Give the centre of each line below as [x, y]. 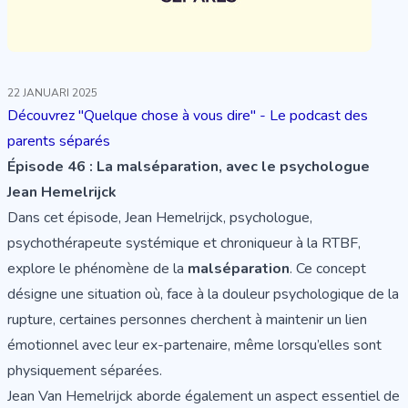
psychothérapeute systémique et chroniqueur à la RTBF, [184, 244]
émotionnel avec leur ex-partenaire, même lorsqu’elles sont [194, 346]
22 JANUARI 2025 [52, 93]
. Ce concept [328, 269]
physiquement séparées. [85, 371]
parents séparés [59, 142]
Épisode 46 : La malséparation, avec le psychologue [189, 167]
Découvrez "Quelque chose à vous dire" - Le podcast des [188, 116]
